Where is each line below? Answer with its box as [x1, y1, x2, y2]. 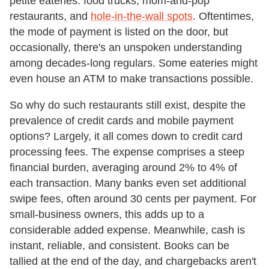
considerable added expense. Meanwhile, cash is [10, 223, 245, 236]
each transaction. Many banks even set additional [10, 177, 246, 189]
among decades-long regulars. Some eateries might [10, 56, 258, 69]
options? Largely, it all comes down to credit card [10, 130, 243, 142]
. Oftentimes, [193, 10, 254, 22]
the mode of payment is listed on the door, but [10, 25, 228, 38]
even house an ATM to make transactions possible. [10, 72, 253, 85]
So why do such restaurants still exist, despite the [10, 98, 246, 111]
